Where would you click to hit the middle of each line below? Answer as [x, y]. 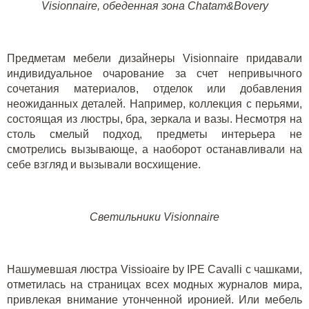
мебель [283, 300]
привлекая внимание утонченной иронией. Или [136, 300]
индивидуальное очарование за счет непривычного [154, 73]
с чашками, [272, 269]
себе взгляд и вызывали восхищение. [104, 165]
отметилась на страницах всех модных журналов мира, [154, 285]
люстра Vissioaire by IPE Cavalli [161, 269]
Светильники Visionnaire [154, 217]
